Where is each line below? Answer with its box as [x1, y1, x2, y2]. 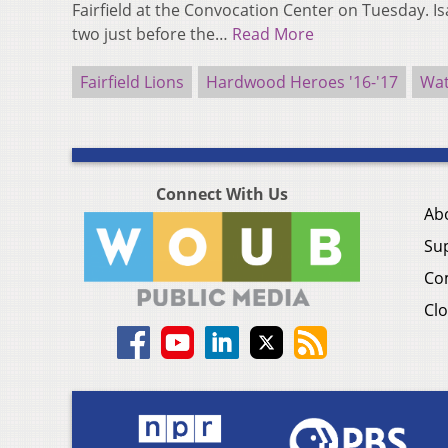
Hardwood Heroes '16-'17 [206, 71, 398, 94]
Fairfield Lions [80, 71, 184, 94]
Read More [232, 23, 314, 46]
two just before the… [72, 23, 232, 46]
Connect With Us [156, 183, 288, 206]
